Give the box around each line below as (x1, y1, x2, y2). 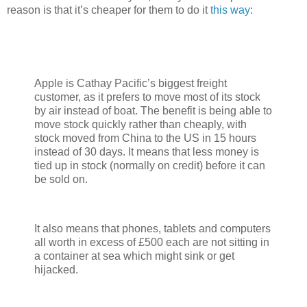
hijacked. (34, 263, 78, 275)
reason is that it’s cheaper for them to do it (7, 3, 210, 16)
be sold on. (34, 173, 88, 186)
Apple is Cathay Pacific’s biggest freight (34, 77, 227, 90)
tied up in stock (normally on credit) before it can (34, 160, 265, 172)
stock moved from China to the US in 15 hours (34, 132, 256, 145)
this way (210, 3, 250, 16)
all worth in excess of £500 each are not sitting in (34, 236, 269, 248)
